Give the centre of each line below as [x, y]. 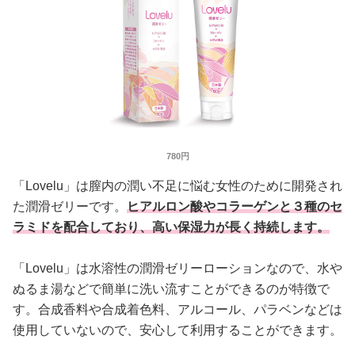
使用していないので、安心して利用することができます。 [177, 330]
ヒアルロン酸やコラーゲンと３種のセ [235, 207]
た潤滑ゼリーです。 [70, 207]
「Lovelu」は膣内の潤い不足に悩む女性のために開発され [177, 186]
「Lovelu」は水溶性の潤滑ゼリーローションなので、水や [177, 269]
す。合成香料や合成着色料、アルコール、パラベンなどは [177, 310]
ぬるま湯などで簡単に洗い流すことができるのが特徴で [171, 289]
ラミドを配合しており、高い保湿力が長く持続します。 [171, 227]
